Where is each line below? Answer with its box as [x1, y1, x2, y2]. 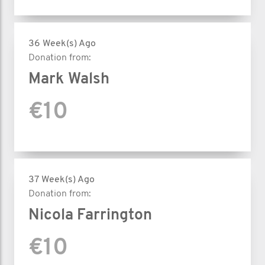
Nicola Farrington [28, 208, 152, 224]
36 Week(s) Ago [28, 39, 96, 49]
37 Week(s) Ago [28, 175, 95, 185]
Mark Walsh [28, 72, 109, 88]
